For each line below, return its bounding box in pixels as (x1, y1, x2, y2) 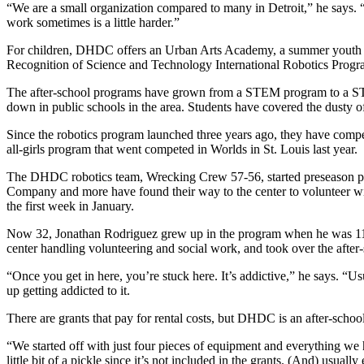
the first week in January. (6, 199, 134, 214)
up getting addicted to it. (6, 284, 133, 298)
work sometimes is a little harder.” (6, 15, 180, 30)
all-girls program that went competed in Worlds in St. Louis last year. (6, 142, 357, 157)
